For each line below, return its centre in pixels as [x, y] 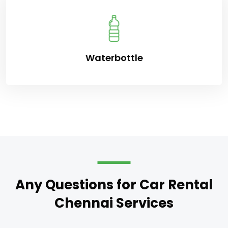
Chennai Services [114, 203]
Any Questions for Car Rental [114, 185]
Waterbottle [114, 58]
